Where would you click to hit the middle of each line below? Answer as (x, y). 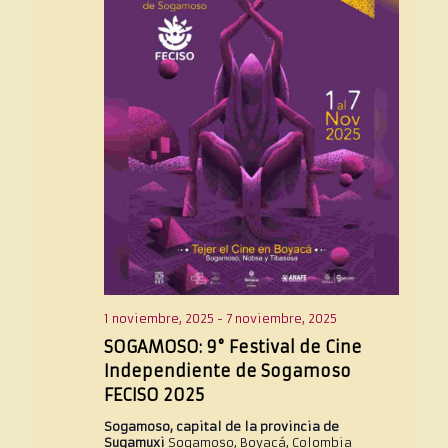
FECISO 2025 (153, 395)
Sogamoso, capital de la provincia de (221, 427)
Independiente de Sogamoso (227, 371)
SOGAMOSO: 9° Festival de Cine (232, 347)
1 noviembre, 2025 (158, 319)
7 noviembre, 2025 (281, 319)
